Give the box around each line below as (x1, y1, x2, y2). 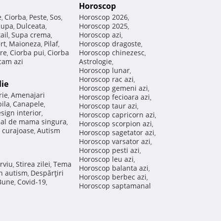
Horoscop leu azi (79, 154, 134, 164)
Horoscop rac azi (79, 74, 134, 84)
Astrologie (79, 57, 112, 67)
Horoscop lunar (79, 66, 130, 75)
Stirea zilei (16, 159, 50, 169)
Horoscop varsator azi (79, 137, 150, 147)
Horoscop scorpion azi (79, 119, 152, 129)
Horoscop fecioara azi (79, 92, 150, 102)
